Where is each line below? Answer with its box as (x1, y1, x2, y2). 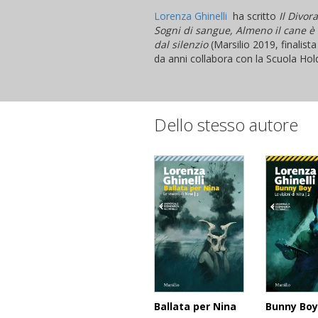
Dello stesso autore (154, 112, 298, 136)
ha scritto (230, 9, 279, 23)
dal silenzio (154, 37, 208, 51)
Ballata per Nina (154, 300, 236, 314)
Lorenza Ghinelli (154, 9, 230, 23)
